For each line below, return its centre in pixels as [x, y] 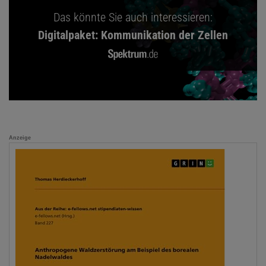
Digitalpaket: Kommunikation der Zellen [133, 35]
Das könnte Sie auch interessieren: [133, 18]
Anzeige [20, 138]
